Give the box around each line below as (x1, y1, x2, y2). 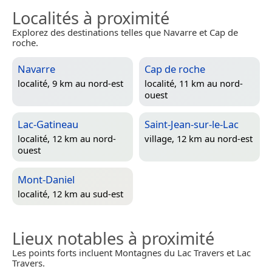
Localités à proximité (12, 7, 169, 30)
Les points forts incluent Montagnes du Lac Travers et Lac (12, 246, 251, 259)
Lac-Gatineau (18, 117, 78, 132)
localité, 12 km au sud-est (18, 187, 123, 200)
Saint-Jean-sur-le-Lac (144, 117, 239, 132)
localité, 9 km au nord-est (18, 76, 123, 89)
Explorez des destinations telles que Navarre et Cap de (12, 26, 238, 39)
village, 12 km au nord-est (144, 132, 253, 144)
